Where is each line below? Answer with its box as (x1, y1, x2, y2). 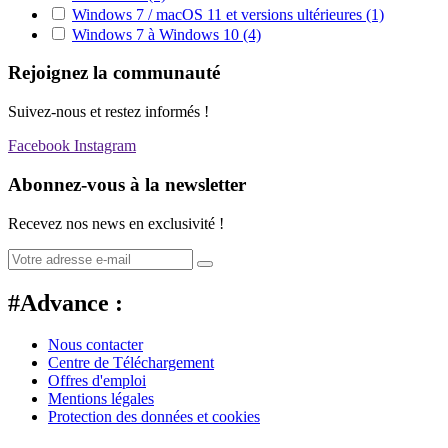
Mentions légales (48, 390, 154, 408)
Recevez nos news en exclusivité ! (8, 214, 224, 232)
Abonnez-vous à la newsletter (8, 173, 246, 195)
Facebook (8, 137, 70, 155)
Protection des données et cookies (48, 408, 260, 426)
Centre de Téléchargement (48, 354, 214, 372)
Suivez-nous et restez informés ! (8, 103, 209, 121)
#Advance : (8, 289, 123, 316)
